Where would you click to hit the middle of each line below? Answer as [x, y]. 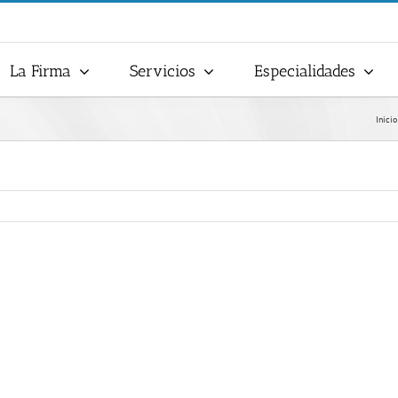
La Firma [40, 71]
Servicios [163, 71]
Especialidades [305, 71]
